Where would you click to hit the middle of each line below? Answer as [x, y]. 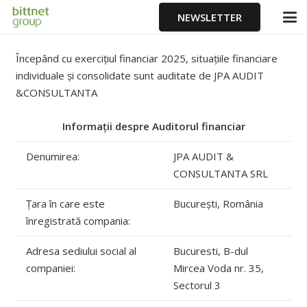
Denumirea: [52, 156]
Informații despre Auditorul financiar [153, 126]
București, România [218, 203]
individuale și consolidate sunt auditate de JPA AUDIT [139, 75]
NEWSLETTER [210, 17]
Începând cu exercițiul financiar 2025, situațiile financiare [146, 58]
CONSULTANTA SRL [220, 173]
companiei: [50, 268]
